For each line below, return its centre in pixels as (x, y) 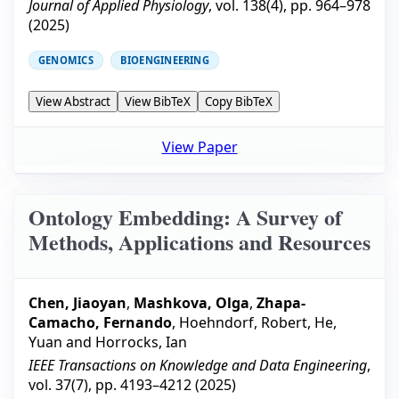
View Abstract (73, 101)
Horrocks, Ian (141, 342)
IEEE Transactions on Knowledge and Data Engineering (198, 366)
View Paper (199, 147)
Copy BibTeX (239, 101)
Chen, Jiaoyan (77, 303)
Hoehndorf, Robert (243, 323)
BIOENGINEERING (164, 60)
